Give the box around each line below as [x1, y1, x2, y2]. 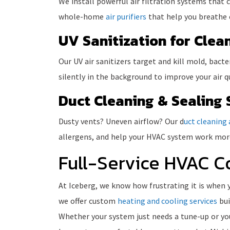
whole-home [59, 11, 106, 22]
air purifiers [106, 11, 146, 22]
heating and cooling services [118, 196, 217, 206]
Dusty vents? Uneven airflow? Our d [59, 116, 184, 127]
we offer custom [59, 196, 118, 206]
